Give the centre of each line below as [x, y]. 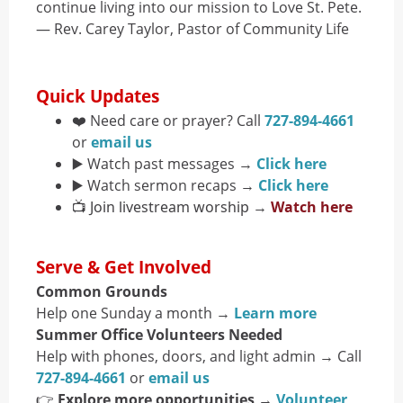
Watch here [312, 207]
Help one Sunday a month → [135, 313]
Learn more [275, 313]
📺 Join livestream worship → [171, 207]
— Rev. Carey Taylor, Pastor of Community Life [193, 29]
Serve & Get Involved [124, 267]
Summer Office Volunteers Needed [159, 335]
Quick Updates [98, 96]
